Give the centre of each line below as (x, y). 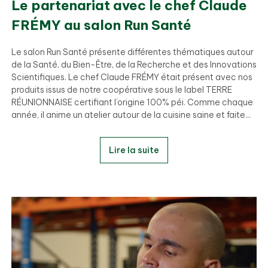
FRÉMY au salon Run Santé (101, 25)
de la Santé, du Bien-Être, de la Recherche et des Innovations (134, 64)
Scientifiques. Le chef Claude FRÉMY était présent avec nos (132, 77)
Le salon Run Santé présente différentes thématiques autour (132, 52)
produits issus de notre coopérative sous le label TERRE (121, 89)
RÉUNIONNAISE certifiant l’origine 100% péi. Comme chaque (132, 102)
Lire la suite (134, 150)
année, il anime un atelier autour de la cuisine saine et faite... (131, 115)
